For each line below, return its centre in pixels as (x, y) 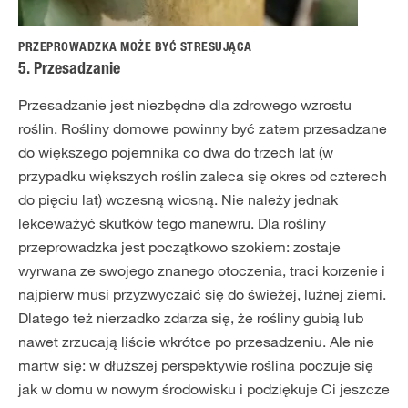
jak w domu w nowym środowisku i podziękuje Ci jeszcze (204, 388)
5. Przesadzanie (69, 70)
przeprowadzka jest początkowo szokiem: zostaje (179, 246)
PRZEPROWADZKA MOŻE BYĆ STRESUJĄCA (135, 48)
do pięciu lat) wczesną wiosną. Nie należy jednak (178, 199)
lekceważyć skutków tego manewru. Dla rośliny (172, 223)
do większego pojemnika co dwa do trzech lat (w (176, 152)
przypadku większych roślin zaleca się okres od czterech (203, 175)
